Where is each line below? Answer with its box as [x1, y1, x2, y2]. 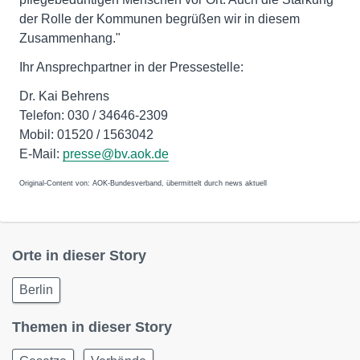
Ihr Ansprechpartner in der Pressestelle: [19, 60, 243, 74]
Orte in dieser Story [12, 247, 146, 264]
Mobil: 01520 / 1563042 [19, 128, 153, 141]
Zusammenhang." [19, 31, 121, 45]
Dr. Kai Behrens [19, 89, 109, 103]
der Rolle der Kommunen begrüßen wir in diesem [19, 12, 300, 26]
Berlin [19, 283, 53, 297]
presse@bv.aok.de [63, 147, 169, 161]
